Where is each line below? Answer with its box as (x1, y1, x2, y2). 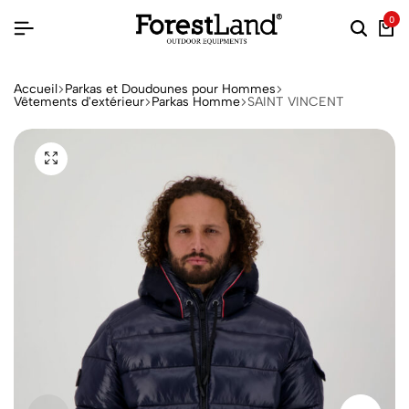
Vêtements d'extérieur (14, 93, 144, 110)
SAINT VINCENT (247, 93, 344, 110)
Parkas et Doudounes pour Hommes (65, 80, 276, 97)
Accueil (14, 80, 58, 97)
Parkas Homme (152, 93, 240, 110)
